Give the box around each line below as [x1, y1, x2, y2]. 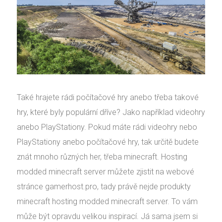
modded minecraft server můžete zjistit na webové [17, 167, 194, 177]
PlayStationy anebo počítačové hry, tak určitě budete [17, 137, 199, 147]
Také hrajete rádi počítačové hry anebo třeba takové [17, 93, 199, 103]
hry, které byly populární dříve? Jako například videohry [17, 108, 205, 117]
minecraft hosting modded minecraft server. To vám [17, 197, 198, 207]
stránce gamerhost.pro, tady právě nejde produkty [17, 182, 191, 192]
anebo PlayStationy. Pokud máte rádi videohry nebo [17, 122, 197, 132]
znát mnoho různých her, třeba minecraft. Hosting [17, 152, 187, 162]
